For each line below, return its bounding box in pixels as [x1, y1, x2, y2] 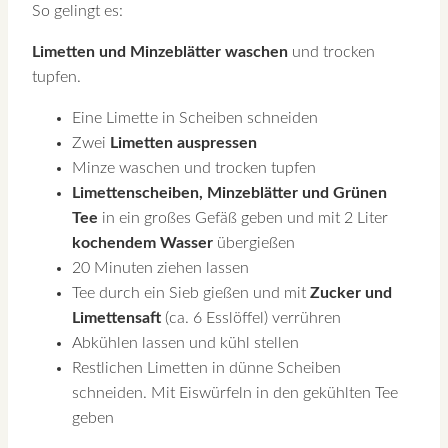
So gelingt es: [32, 3, 123, 20]
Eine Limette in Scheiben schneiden [72, 110, 318, 127]
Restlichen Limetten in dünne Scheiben [72, 360, 341, 377]
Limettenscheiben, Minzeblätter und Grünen [72, 185, 387, 202]
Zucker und [310, 285, 392, 302]
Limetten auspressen [110, 135, 257, 152]
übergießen [213, 235, 295, 252]
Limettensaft [72, 310, 161, 327]
